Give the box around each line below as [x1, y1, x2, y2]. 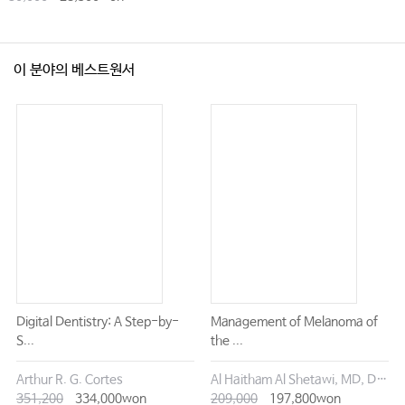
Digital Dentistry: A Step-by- [15, 315, 179, 330]
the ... [210, 334, 243, 349]
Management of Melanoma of [210, 315, 378, 330]
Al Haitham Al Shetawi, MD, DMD [375, 372, 387, 388]
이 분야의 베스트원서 [14, 61, 135, 80]
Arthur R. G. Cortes [15, 372, 123, 388]
